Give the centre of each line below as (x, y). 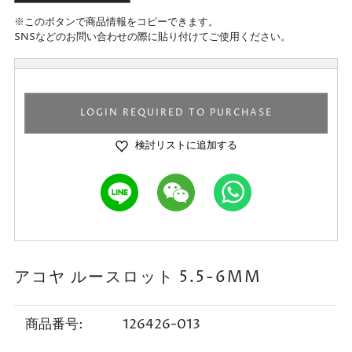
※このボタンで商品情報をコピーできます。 (116, 22)
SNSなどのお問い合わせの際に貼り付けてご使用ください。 (152, 37)
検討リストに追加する (186, 145)
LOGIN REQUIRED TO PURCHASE (176, 112)
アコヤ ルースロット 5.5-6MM (138, 277)
